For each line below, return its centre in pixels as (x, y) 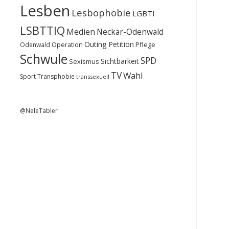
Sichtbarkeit (120, 61)
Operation (67, 44)
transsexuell (93, 76)
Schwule (43, 59)
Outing (95, 44)
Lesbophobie (101, 13)
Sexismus (84, 61)
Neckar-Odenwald (130, 32)
